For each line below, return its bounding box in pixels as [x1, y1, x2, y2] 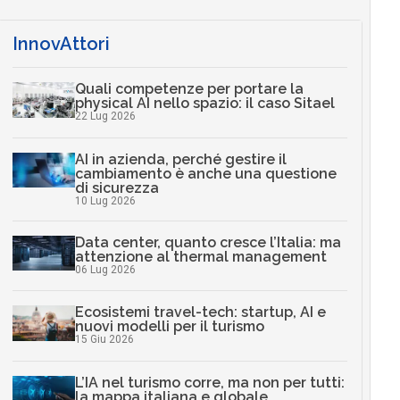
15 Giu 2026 [74, 333, 134, 346]
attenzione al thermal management [74, 247, 327, 265]
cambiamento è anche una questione [74, 164, 337, 182]
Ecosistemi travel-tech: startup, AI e [74, 304, 326, 321]
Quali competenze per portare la [74, 80, 304, 98]
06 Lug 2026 [74, 262, 136, 276]
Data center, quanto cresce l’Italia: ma [74, 233, 341, 251]
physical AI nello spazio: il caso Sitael [74, 95, 335, 112]
